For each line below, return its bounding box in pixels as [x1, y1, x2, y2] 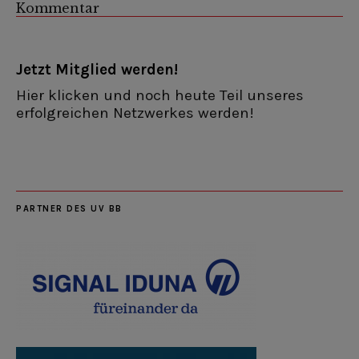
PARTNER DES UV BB [16, 204, 123, 215]
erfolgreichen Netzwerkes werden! [16, 104, 254, 123]
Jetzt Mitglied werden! [16, 61, 178, 79]
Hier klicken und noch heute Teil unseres [16, 87, 304, 105]
